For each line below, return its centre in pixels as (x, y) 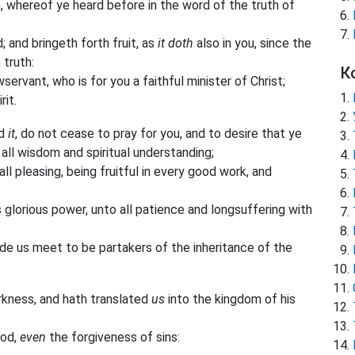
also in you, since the (252, 44)
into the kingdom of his (230, 300)
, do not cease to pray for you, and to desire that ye (158, 133)
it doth (176, 44)
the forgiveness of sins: (113, 338)
